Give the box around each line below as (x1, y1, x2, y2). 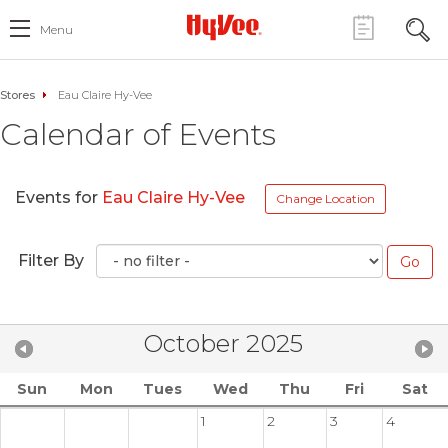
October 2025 (143, 328, 303, 358)
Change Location (276, 191, 375, 206)
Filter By (18, 251, 84, 270)
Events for (15, 188, 102, 208)
